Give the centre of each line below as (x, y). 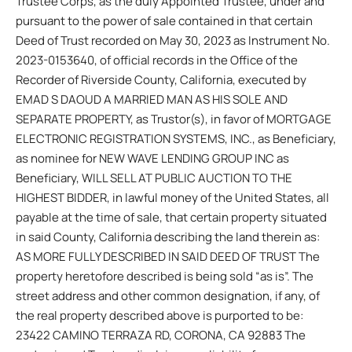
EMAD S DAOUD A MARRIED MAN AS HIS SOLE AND (152, 99)
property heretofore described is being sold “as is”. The (165, 276)
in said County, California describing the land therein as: (168, 236)
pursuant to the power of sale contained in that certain (164, 20)
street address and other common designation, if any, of (168, 295)
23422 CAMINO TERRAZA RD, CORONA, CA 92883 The (161, 335)
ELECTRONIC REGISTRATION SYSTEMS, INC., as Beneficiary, (176, 138)
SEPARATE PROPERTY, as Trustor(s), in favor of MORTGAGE (174, 119)
